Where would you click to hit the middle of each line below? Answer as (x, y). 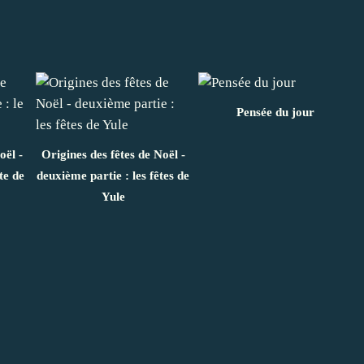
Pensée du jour (275, 112)
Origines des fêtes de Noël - (113, 154)
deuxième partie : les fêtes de (113, 175)
